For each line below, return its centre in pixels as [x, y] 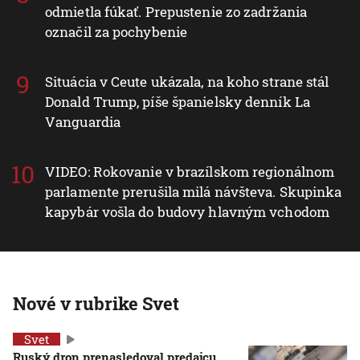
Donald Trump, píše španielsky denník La [178, 102]
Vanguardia [83, 122]
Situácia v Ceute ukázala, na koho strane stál [187, 82]
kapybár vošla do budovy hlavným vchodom [187, 212]
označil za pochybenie [117, 32]
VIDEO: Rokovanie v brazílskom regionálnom [190, 172]
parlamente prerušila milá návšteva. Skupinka [194, 192]
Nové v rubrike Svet [96, 304]
